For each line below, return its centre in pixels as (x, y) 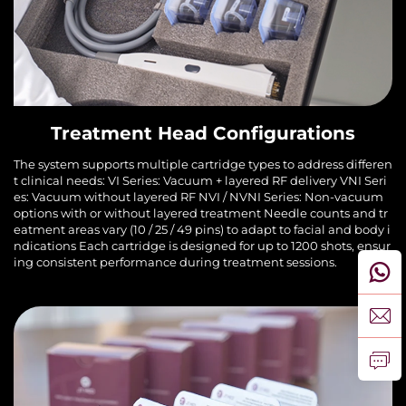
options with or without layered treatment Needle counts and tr (201, 213)
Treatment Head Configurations (203, 133)
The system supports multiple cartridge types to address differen (203, 164)
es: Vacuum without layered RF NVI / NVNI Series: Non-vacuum (198, 196)
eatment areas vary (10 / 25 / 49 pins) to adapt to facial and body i (202, 229)
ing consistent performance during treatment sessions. (175, 261)
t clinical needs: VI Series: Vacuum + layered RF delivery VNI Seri (200, 180)
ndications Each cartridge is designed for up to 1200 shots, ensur (202, 245)
